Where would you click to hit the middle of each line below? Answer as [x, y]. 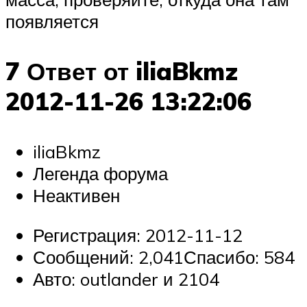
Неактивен [76, 196]
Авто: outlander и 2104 [126, 279]
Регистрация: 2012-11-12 [138, 235]
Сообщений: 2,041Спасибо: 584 [164, 257]
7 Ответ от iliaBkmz [122, 72]
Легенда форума [100, 174]
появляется [52, 21]
